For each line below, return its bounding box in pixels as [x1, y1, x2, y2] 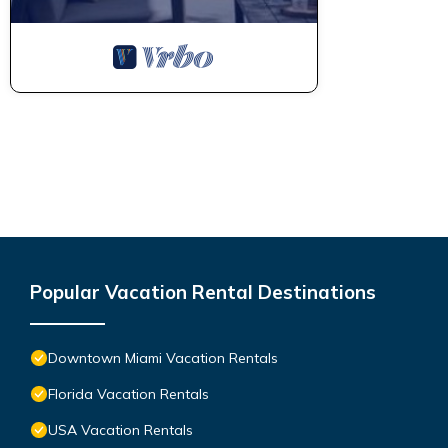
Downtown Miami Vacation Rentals [48, 348, 278, 367]
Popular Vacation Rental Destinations [30, 279, 376, 304]
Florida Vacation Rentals [48, 384, 209, 403]
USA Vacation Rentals [48, 420, 193, 439]
